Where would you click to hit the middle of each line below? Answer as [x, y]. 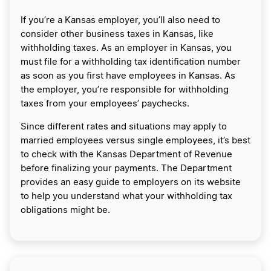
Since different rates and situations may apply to [124, 126]
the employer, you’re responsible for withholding [125, 90]
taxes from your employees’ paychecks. [106, 103]
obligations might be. [65, 210]
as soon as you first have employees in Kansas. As [128, 76]
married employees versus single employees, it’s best [135, 140]
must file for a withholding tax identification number [131, 62]
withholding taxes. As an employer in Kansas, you [126, 48]
